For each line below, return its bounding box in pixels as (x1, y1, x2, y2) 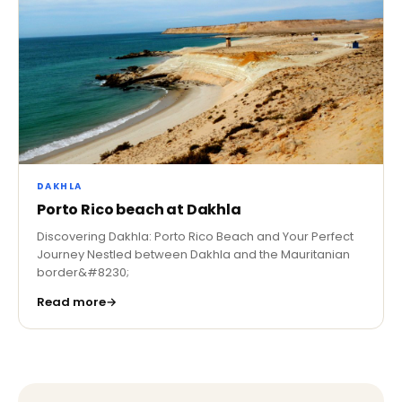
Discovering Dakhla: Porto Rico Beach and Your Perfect (37, 228, 354, 246)
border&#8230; (37, 264, 129, 282)
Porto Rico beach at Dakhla (37, 199, 241, 221)
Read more (37, 293, 106, 311)
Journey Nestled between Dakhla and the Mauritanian (37, 246, 350, 264)
